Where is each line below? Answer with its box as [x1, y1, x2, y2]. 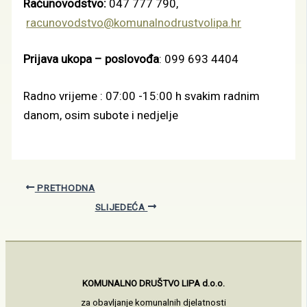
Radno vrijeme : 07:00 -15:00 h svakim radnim [23, 88, 260, 103]
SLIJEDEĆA [95, 201, 148, 212]
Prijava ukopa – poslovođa [23, 52, 160, 66]
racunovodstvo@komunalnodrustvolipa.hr [26, 15, 242, 29]
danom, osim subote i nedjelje [23, 108, 179, 122]
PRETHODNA [34, 182, 95, 193]
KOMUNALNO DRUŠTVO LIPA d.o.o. [82, 278, 225, 288]
